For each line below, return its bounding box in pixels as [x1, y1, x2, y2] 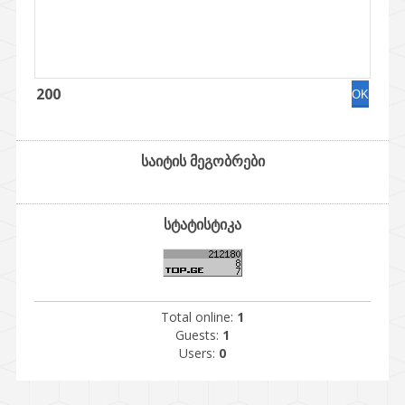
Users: [179, 344, 219, 362]
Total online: [161, 308, 237, 325]
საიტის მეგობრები [140, 151, 265, 171]
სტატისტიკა [164, 214, 241, 234]
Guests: [175, 326, 222, 344]
